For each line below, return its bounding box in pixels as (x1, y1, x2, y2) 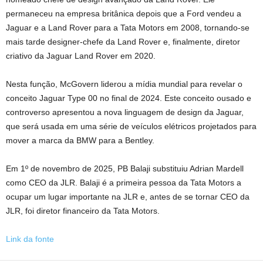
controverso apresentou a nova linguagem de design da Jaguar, (6, 107, 244, 117)
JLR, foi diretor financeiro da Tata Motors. (6, 206, 160, 215)
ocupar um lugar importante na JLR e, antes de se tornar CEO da (6, 192, 249, 201)
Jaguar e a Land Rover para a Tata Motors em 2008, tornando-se (6, 23, 249, 32)
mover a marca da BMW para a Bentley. (6, 136, 154, 145)
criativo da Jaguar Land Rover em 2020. (6, 51, 156, 60)
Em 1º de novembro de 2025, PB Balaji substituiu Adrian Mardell (6, 164, 244, 173)
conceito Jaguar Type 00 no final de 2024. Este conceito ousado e (6, 93, 251, 103)
